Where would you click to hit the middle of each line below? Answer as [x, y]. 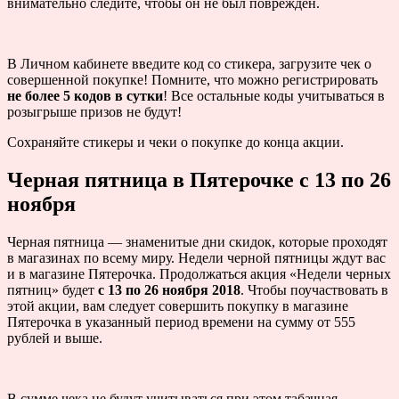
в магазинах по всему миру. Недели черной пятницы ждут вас [196, 258]
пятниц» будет [53, 290]
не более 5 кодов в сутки [85, 96]
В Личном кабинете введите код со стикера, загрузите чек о [189, 64]
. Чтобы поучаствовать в [314, 290]
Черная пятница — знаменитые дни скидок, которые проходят [197, 242]
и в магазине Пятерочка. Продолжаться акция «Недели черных [199, 274]
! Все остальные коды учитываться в [274, 96]
